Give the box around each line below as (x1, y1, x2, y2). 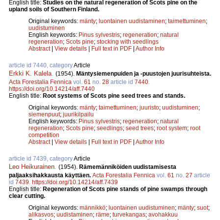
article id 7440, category (9, 62, 74, 69)
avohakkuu (148, 211, 178, 219)
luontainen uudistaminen (99, 18, 165, 25)
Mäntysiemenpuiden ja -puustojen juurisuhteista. (76, 70, 211, 78)
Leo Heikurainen (9, 163, 55, 171)
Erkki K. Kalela (9, 70, 52, 78)
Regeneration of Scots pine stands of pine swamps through (43, 186, 207, 193)
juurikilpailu (63, 111, 94, 118)
